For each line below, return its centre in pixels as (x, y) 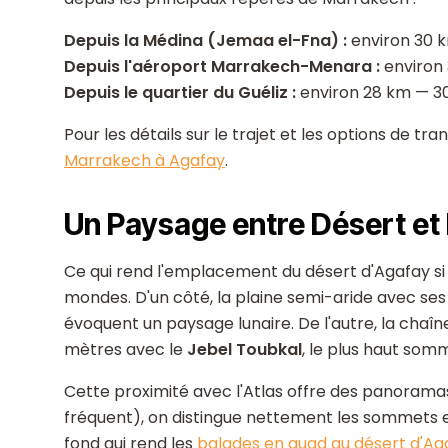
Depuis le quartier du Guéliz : (180, 92)
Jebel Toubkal (244, 349)
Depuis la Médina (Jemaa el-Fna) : (205, 40)
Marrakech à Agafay (144, 160)
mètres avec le (125, 349)
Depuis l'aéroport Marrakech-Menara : (222, 66)
